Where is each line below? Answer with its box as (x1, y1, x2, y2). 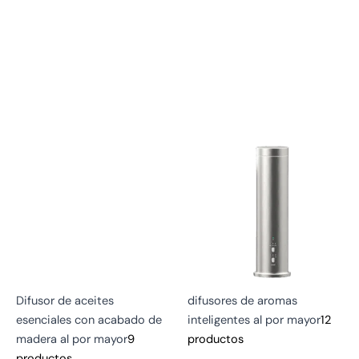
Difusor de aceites (16, 292, 114, 309)
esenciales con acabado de (16, 312, 162, 328)
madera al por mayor (16, 331, 127, 347)
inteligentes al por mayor (188, 312, 321, 328)
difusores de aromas (188, 292, 297, 309)
